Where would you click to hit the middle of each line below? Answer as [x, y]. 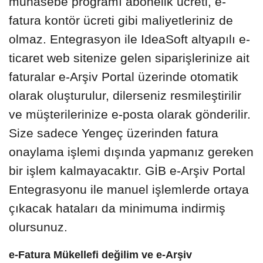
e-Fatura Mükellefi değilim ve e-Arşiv [100, 254]
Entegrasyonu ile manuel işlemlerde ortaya [129, 189]
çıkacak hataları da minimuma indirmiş [117, 208]
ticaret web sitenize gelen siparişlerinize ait [129, 58]
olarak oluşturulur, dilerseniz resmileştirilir [125, 95]
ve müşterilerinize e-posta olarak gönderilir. [130, 114]
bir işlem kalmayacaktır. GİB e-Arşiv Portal [127, 170]
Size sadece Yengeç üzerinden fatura [114, 133]
